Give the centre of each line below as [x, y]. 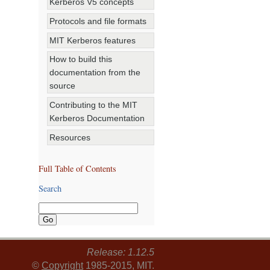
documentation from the [95, 73]
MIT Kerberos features [93, 40]
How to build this [81, 59]
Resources [70, 137]
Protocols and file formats [98, 21]
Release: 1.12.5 [121, 252]
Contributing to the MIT [94, 105]
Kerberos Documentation [97, 118]
